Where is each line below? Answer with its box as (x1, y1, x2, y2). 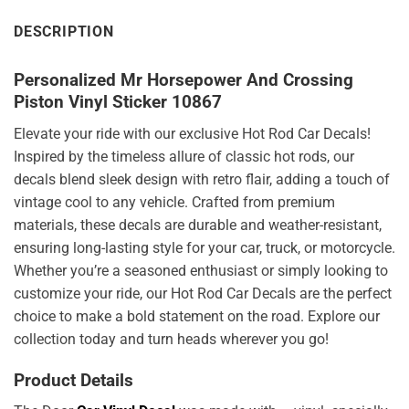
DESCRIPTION (14, 23, 114, 41)
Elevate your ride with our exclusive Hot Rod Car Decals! (14, 124, 371, 142)
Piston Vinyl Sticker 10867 (14, 91, 222, 113)
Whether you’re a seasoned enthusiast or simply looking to (14, 261, 388, 279)
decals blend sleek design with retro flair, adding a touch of (14, 170, 390, 188)
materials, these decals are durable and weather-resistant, (14, 215, 382, 234)
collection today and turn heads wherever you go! (14, 330, 329, 348)
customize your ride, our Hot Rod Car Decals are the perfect (14, 284, 392, 302)
